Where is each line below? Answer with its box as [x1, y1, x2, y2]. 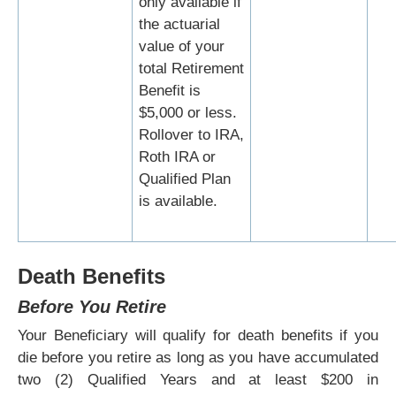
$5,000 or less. [139, 104, 241, 122]
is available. [139, 193, 217, 210]
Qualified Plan [139, 171, 231, 188]
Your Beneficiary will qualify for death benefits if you [18, 327, 378, 345]
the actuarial [139, 16, 220, 34]
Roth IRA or [139, 148, 216, 166]
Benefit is [139, 82, 201, 100]
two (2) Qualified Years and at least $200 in [18, 371, 378, 389]
